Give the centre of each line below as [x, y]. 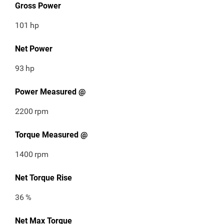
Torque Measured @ [51, 135]
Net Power [34, 49]
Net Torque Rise [43, 178]
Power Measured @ [50, 92]
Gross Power [38, 6]
